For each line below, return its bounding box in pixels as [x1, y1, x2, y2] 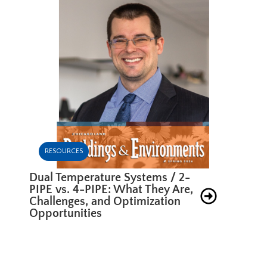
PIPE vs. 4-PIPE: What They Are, [29, 182, 194, 196]
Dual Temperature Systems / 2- [29, 170, 191, 184]
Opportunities [29, 206, 103, 220]
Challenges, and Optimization [29, 194, 181, 208]
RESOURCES [45, 147, 83, 155]
